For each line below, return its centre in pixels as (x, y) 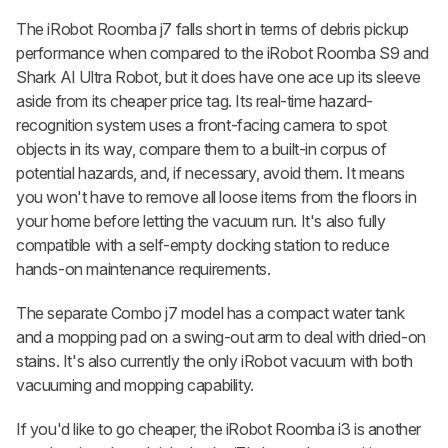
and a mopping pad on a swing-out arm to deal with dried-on (221, 337)
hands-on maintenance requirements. (143, 269)
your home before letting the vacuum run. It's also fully (201, 221)
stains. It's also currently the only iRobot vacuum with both (215, 361)
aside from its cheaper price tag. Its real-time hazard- (195, 101)
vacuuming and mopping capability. (135, 385)
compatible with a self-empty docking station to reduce (203, 245)
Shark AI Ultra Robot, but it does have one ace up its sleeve (219, 77)
